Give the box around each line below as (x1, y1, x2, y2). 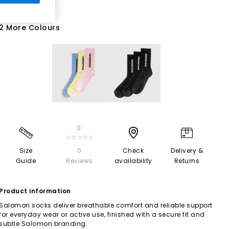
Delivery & (171, 146, 203, 155)
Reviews (66, 156, 93, 165)
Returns (174, 156, 200, 165)
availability (114, 156, 152, 165)
